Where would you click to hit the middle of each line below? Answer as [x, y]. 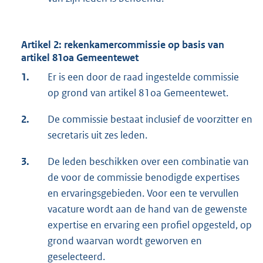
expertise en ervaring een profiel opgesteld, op [150, 225]
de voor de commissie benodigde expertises [144, 178]
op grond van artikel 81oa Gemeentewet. [138, 93]
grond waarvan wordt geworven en [125, 241]
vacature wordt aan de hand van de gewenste [147, 209]
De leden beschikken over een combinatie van [148, 162]
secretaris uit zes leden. [97, 135]
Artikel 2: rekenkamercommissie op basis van [123, 45]
